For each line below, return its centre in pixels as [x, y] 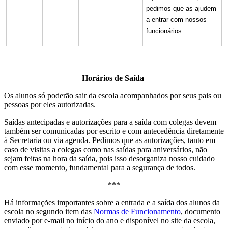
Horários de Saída [113, 78]
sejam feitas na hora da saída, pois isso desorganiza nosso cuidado [109, 158]
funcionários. [165, 31]
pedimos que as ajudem [181, 8]
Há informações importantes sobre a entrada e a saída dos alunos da [112, 202]
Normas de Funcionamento [137, 211]
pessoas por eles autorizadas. [50, 104]
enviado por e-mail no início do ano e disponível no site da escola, [110, 220]
